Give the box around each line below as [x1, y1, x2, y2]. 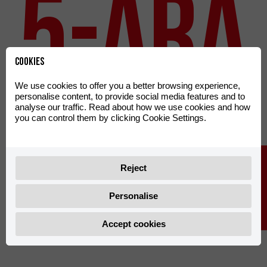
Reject [120, 163, 147, 173]
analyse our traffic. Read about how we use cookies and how [15, 102, 250, 113]
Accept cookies [101, 219, 166, 229]
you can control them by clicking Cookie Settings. [15, 113, 206, 123]
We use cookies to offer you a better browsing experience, [15, 80, 240, 91]
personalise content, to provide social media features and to [15, 91, 245, 102]
